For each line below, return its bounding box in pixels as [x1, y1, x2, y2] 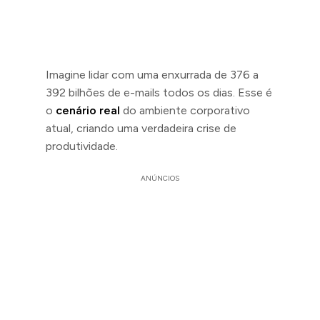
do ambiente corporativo [120, 104, 250, 117]
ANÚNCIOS [141, 174, 179, 183]
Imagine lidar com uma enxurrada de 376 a [46, 68, 259, 81]
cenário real [56, 104, 120, 117]
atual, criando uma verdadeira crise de [46, 121, 236, 135]
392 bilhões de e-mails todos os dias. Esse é [46, 86, 272, 99]
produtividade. [46, 139, 118, 153]
